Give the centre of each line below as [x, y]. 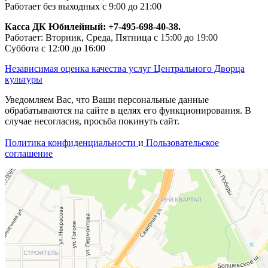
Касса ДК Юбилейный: [57, 27]
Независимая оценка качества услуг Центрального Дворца [125, 69]
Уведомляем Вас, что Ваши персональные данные [107, 100]
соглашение [29, 154]
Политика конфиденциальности [71, 143]
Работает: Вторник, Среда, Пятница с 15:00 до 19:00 [111, 38]
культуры [24, 80]
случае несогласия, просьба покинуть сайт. [92, 121]
